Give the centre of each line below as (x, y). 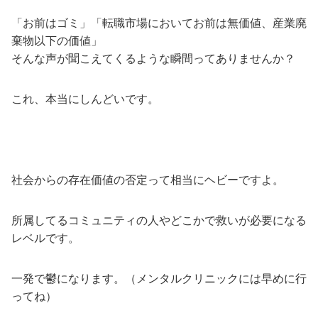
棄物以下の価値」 (57, 40)
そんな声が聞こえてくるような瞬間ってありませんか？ (153, 58)
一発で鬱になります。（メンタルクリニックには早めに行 (159, 278)
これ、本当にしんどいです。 (85, 99)
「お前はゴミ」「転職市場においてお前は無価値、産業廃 (159, 23)
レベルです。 (45, 238)
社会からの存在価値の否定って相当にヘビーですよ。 (148, 180)
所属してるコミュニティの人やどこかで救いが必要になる (159, 220)
